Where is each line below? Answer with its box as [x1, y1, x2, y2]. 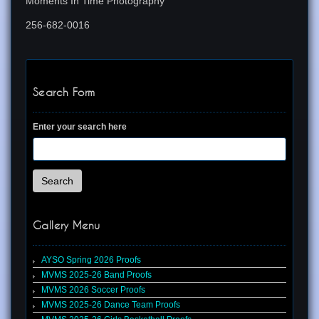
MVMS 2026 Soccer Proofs [41, 286, 145, 295]
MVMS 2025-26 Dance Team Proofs [41, 300, 180, 310]
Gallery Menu [33, 219, 100, 232]
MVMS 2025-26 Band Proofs [41, 271, 152, 280]
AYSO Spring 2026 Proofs [41, 256, 141, 265]
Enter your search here [33, 122, 127, 132]
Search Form [33, 86, 95, 99]
